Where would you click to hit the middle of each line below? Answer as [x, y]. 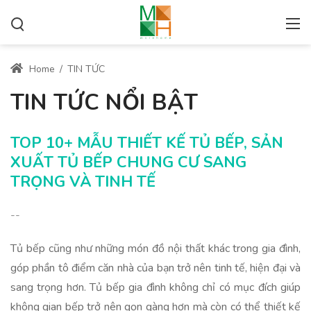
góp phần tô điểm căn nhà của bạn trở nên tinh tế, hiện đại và [155, 268]
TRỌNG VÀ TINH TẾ [83, 182]
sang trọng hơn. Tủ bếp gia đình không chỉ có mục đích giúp [155, 287]
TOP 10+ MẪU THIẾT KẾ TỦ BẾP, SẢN [147, 143]
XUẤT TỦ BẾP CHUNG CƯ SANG [128, 162]
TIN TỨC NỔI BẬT [104, 102]
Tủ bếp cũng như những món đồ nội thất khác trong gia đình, [155, 249]
